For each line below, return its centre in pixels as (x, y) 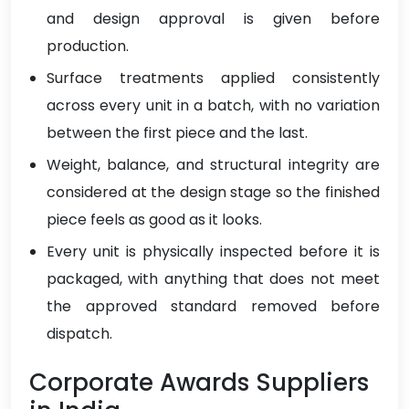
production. (88, 47)
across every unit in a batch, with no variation (213, 106)
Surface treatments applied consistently (213, 79)
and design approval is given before (213, 19)
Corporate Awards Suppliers (199, 383)
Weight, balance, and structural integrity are (213, 165)
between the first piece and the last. (177, 133)
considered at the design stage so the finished (213, 193)
